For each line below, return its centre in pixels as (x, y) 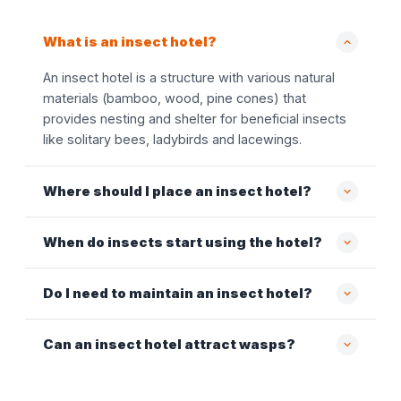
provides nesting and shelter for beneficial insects (195, 119)
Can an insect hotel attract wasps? (169, 344)
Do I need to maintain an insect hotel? (178, 293)
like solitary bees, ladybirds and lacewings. (172, 140)
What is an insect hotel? (130, 42)
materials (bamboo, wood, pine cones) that (175, 98)
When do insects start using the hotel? (183, 242)
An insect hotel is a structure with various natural (189, 78)
